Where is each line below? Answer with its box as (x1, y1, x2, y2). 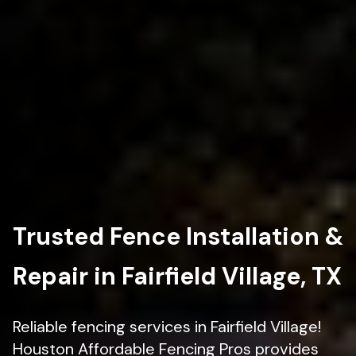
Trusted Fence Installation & (13, 221, 343, 253)
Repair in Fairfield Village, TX (13, 261, 342, 292)
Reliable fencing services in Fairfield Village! (13, 316, 321, 338)
